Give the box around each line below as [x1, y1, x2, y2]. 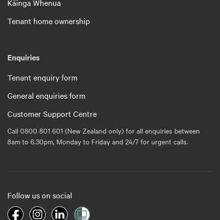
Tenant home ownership [7, 15, 90, 26]
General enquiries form [7, 89, 85, 101]
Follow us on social [7, 189, 72, 200]
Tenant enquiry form [7, 71, 78, 82]
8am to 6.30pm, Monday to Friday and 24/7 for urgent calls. [7, 136, 188, 146]
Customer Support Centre [7, 108, 97, 119]
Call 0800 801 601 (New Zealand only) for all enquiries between [7, 125, 200, 136]
